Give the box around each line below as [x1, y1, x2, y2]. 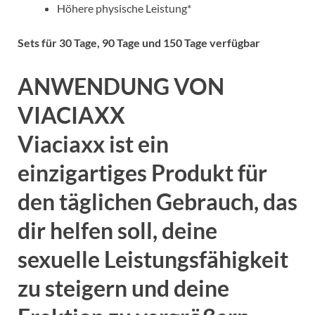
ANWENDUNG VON [18, 72, 224, 100]
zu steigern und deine [18, 274, 229, 302]
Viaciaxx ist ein [18, 129, 169, 157]
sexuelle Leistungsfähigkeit [18, 245, 288, 273]
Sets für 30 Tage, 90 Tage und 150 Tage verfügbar [18, 36, 260, 50]
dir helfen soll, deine [18, 216, 217, 244]
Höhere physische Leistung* [57, 1, 191, 15]
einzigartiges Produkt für [18, 158, 267, 186]
